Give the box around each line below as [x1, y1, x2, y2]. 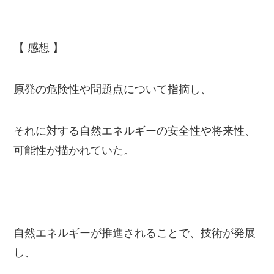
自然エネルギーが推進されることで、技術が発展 [13, 227, 256, 240]
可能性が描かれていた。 [13, 144, 135, 157]
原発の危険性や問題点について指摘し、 [13, 83, 212, 95]
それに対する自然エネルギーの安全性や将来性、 [13, 124, 256, 137]
